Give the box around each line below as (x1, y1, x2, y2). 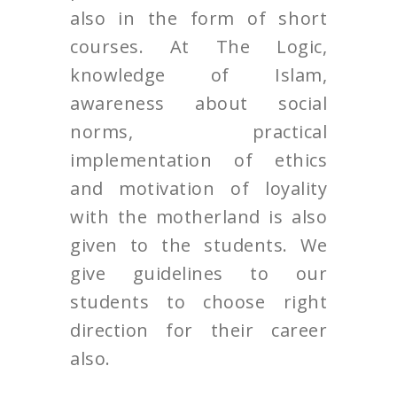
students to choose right (70, 290, 327, 314)
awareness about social (70, 91, 327, 115)
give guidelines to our (70, 261, 327, 285)
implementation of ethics (70, 148, 327, 172)
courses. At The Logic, (70, 35, 327, 58)
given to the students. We (70, 233, 327, 257)
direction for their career (70, 318, 327, 342)
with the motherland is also (70, 205, 327, 229)
